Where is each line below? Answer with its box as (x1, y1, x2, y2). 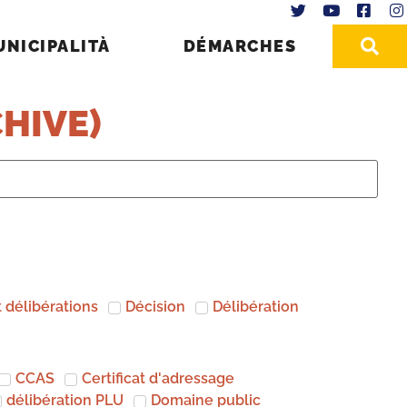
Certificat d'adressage (82, 369, 235, 387)
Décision (125, 297, 186, 315)
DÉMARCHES (183, 35, 296, 55)
